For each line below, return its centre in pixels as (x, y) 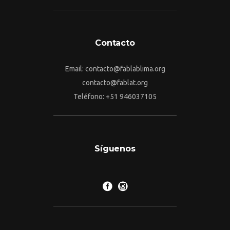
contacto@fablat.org (115, 83)
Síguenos (115, 149)
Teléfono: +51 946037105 (115, 97)
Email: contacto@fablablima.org (115, 69)
